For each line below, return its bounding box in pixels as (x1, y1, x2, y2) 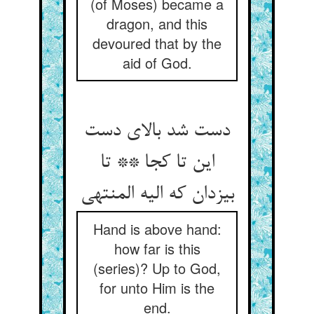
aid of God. (122, 53, 192, 73)
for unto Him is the (100, 278, 214, 298)
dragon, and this (107, 13, 207, 34)
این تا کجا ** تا (100, 152, 214, 175)
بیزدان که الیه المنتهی (80, 184, 234, 206)
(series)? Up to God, (93, 258, 221, 278)
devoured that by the (93, 33, 221, 53)
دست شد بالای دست (84, 121, 230, 143)
